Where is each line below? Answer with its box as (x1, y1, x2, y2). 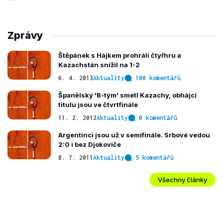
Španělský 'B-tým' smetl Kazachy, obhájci (58, 91, 197, 99)
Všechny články (158, 175, 207, 184)
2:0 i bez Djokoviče (58, 140, 121, 148)
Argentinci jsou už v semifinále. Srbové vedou (58, 131, 210, 139)
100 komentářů (135, 74, 181, 82)
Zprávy (7, 29, 43, 41)
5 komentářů (135, 154, 174, 161)
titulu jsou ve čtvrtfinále (58, 101, 138, 109)
